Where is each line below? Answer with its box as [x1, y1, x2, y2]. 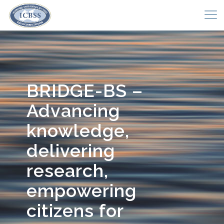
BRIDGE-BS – [26, 80, 143, 101]
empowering [26, 180, 136, 201]
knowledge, [26, 120, 129, 141]
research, [26, 160, 108, 181]
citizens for [26, 200, 123, 221]
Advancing [26, 100, 120, 121]
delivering [26, 140, 115, 161]
